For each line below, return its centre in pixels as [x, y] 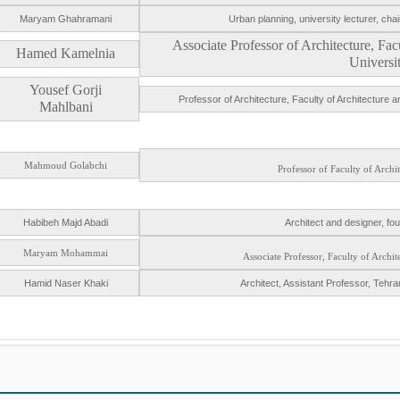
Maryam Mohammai [66, 253]
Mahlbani [66, 107]
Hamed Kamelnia [66, 53]
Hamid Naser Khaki [66, 283]
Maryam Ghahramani [66, 19]
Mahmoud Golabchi [66, 165]
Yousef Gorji [66, 90]
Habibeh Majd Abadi [66, 222]
